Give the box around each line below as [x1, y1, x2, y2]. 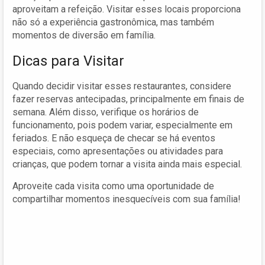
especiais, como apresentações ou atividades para [12, 145, 223, 157]
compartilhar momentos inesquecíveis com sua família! [12, 193, 241, 205]
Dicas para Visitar [12, 52, 124, 69]
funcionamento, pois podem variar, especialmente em [12, 119, 232, 131]
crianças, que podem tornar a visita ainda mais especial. [12, 158, 242, 170]
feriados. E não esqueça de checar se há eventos [12, 132, 215, 144]
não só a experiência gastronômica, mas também [12, 16, 214, 28]
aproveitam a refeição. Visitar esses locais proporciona [12, 3, 241, 15]
